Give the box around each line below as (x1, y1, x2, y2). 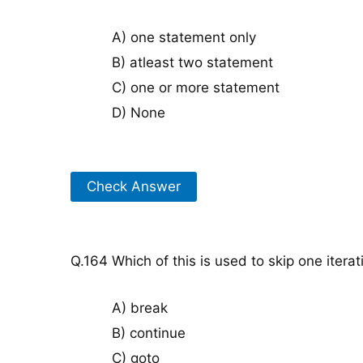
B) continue (112, 325, 186, 342)
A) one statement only (112, 29, 256, 46)
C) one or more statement (112, 79, 280, 96)
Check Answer (87, 177, 181, 194)
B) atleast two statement (112, 54, 273, 71)
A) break (112, 300, 168, 317)
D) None (112, 105, 165, 122)
